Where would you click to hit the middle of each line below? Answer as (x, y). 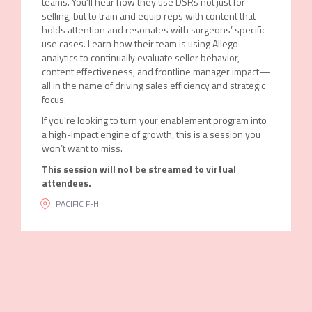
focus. (54, 99)
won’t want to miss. (82, 148)
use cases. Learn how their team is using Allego (140, 44)
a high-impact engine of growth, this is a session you (151, 134)
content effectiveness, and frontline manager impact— (156, 71)
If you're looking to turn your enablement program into (154, 120)
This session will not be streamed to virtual (139, 169)
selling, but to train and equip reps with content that (148, 16)
